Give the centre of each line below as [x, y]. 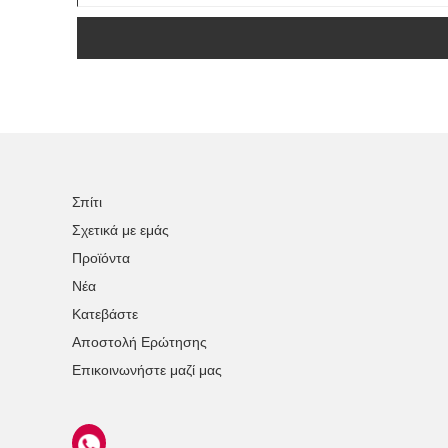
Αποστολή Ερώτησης [139, 342]
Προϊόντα [101, 258]
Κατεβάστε [105, 314]
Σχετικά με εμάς [120, 230]
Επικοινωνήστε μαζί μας [147, 370]
